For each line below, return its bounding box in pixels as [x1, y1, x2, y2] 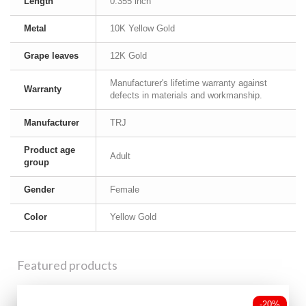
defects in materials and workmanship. [110, 90, 262, 100]
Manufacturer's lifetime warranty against [110, 78, 267, 88]
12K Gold [110, 51, 147, 61]
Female [110, 184, 139, 195]
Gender [24, 184, 55, 195]
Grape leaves [24, 51, 79, 61]
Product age [24, 145, 75, 155]
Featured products [17, 258, 117, 273]
